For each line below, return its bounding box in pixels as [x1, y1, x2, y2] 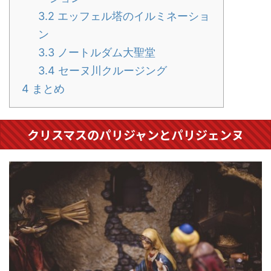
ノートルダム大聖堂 [54, 46, 155, 59]
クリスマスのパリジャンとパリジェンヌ [27, 126, 244, 143]
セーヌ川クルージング [55, 64, 167, 77]
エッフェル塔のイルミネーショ [54, 10, 210, 23]
